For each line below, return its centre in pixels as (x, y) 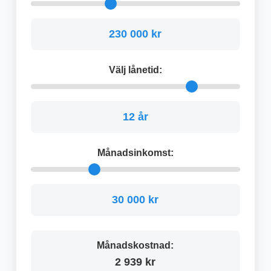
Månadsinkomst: (135, 152)
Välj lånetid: (135, 70)
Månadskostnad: (135, 245)
